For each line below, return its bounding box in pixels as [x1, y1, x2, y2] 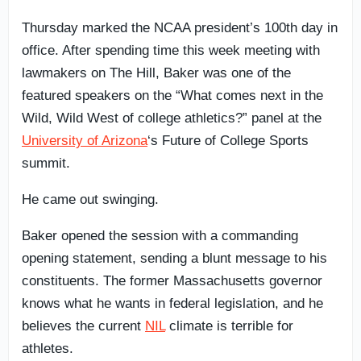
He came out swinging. [22, 191, 159, 207]
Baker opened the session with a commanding [22, 227, 298, 243]
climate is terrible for [165, 317, 293, 334]
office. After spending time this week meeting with [22, 42, 320, 58]
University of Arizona [22, 132, 147, 148]
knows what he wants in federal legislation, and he [22, 295, 323, 311]
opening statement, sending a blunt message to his [22, 250, 327, 266]
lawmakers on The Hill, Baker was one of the [22, 64, 291, 81]
